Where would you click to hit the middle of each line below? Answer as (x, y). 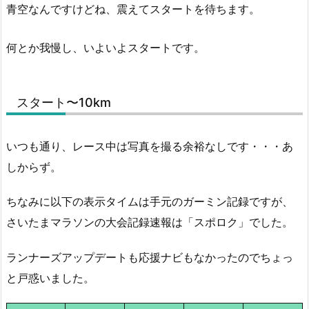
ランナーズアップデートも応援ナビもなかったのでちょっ (150, 258)
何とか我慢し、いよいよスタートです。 (106, 47)
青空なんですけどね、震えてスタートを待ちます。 (133, 9)
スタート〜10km (64, 102)
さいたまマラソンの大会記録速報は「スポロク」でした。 (150, 222)
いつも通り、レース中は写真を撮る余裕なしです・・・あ (150, 146)
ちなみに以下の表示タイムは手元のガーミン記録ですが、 (150, 202)
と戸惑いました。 (50, 278)
